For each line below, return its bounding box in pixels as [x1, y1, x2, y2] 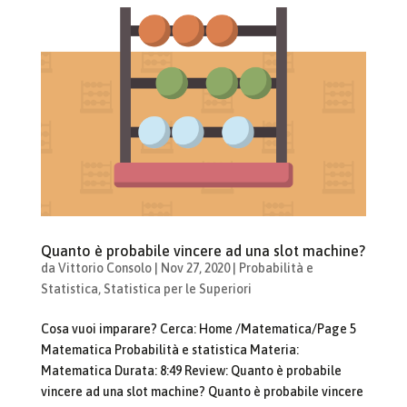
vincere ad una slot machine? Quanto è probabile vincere [40, 384, 363, 400]
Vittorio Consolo [57, 261, 152, 276]
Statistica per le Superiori [103, 282, 252, 297]
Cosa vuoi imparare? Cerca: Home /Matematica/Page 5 [40, 322, 356, 337]
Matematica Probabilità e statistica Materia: [40, 342, 299, 358]
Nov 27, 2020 [160, 261, 230, 276]
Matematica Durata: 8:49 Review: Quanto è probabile [40, 363, 342, 379]
